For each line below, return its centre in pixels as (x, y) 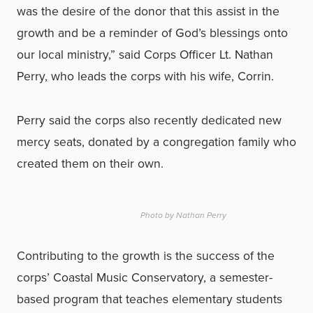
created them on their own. (90, 163)
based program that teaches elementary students (150, 299)
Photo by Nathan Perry (183, 215)
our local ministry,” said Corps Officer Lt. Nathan (145, 54)
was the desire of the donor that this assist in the (148, 11)
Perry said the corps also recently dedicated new (149, 120)
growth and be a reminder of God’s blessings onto (152, 33)
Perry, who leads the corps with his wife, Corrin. (145, 76)
